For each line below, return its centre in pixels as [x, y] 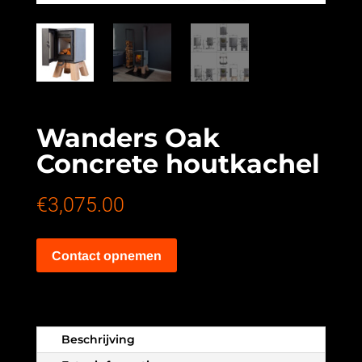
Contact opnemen [106, 255]
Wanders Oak [128, 137]
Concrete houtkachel [178, 163]
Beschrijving [98, 340]
